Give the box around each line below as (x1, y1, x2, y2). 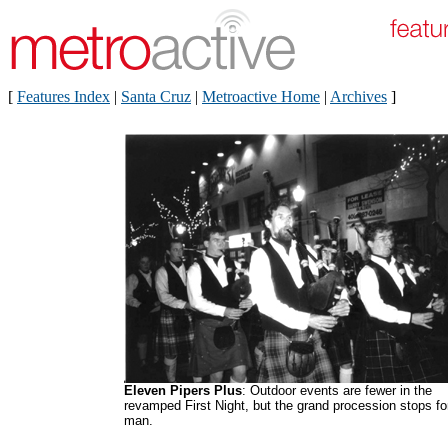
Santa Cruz (121, 88, 191, 105)
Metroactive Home (202, 88, 320, 105)
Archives (330, 88, 387, 105)
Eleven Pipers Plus (124, 383, 242, 398)
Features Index (17, 88, 110, 105)
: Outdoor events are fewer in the (242, 383, 432, 398)
